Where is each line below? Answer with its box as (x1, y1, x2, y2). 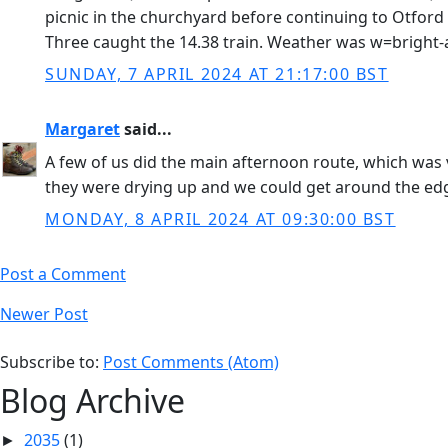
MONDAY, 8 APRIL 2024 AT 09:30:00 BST (45, 208, 396, 230)
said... (120, 118, 172, 140)
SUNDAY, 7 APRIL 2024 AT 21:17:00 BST (45, 63, 389, 85)
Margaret (45, 118, 120, 140)
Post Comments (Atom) (103, 351, 279, 373)
